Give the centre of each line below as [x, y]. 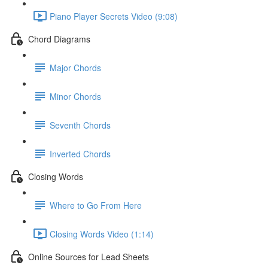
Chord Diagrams [59, 39]
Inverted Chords [80, 153]
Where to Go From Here [96, 205]
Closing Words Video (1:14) [102, 234]
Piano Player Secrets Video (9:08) [114, 16]
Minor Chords [75, 96]
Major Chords [75, 67]
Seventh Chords [80, 125]
